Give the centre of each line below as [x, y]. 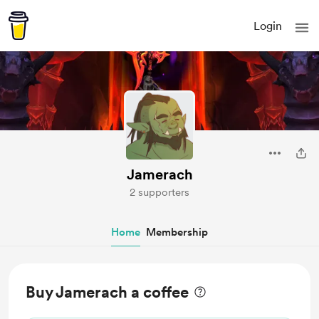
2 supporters [159, 192]
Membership [177, 232]
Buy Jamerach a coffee [107, 292]
